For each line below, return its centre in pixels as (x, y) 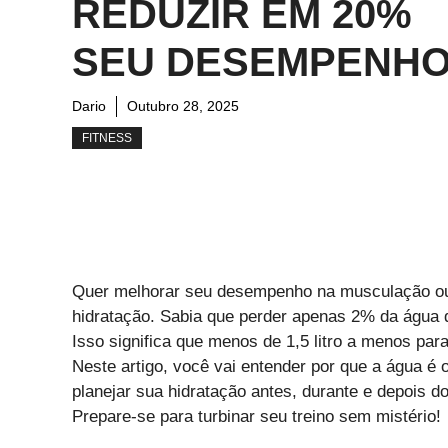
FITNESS (107, 138)
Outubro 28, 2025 (183, 106)
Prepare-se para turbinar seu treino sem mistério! (256, 416)
